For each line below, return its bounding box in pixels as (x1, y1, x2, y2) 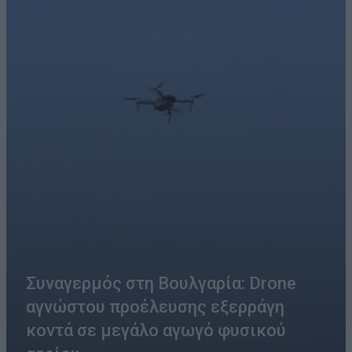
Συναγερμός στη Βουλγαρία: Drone (26, 273, 296, 294)
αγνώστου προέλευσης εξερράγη (26, 297, 284, 317)
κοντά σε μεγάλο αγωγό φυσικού (26, 321, 286, 341)
